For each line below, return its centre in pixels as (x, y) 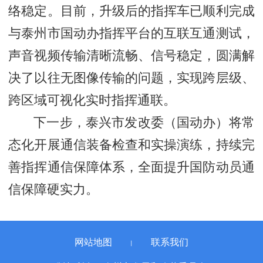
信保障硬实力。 (54, 188)
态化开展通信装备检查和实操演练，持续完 (131, 143)
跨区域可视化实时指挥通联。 (92, 99)
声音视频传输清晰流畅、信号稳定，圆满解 (131, 54)
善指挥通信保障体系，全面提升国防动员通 (131, 166)
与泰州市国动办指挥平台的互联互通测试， (131, 32)
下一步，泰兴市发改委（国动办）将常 (144, 121)
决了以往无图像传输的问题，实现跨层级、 (131, 76)
